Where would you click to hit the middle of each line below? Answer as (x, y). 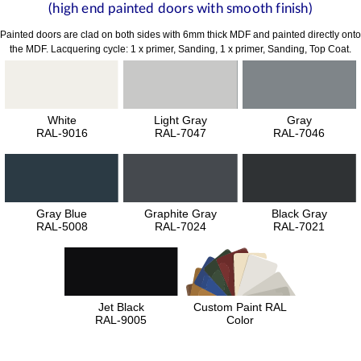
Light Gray (180, 120)
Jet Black (121, 307)
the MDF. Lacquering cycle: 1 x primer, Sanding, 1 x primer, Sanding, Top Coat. (180, 49)
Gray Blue (62, 213)
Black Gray (299, 213)
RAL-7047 (180, 133)
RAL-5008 (62, 226)
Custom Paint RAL (240, 307)
